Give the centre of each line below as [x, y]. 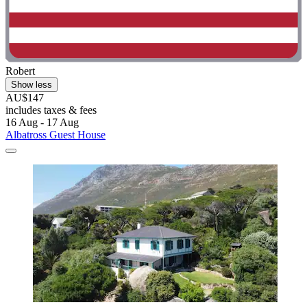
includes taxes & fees [51, 110]
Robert [20, 71]
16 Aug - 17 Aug [42, 123]
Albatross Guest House [56, 135]
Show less [32, 85]
